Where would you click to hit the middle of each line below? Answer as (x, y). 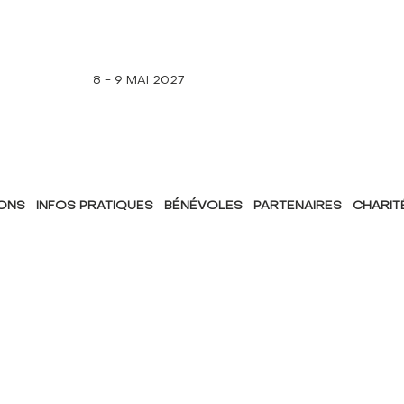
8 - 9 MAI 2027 (139, 81)
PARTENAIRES (298, 207)
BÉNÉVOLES (204, 207)
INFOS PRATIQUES (95, 207)
